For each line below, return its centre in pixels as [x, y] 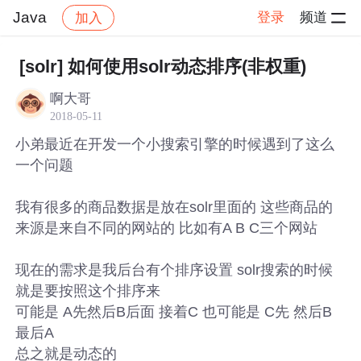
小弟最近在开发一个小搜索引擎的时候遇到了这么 [175, 144]
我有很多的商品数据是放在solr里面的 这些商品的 [174, 207]
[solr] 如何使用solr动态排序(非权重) [162, 66]
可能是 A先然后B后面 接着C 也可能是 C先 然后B [174, 311]
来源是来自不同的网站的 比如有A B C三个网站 [167, 228]
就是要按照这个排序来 [88, 290]
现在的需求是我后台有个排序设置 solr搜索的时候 [174, 270]
